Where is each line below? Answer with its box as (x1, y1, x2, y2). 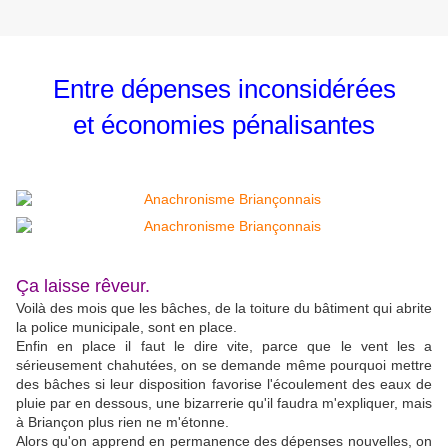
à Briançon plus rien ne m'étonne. (16, 414, 233, 431)
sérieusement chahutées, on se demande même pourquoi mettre (16, 357, 432, 374)
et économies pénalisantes (73, 110, 375, 141)
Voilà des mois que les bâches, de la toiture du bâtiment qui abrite (16, 300, 432, 317)
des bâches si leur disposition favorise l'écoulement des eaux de (16, 376, 432, 393)
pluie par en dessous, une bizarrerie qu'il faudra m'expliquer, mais (16, 395, 432, 412)
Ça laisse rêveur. (16, 276, 150, 297)
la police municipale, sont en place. (16, 319, 237, 336)
